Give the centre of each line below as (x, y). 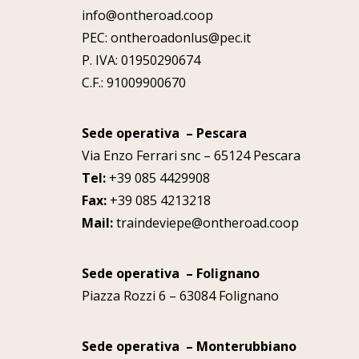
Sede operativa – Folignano (171, 273)
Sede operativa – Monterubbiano (189, 346)
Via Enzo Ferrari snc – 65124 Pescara (191, 155)
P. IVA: (101, 60)
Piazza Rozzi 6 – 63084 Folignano (180, 296)
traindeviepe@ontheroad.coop (206, 223)
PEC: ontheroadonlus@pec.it (166, 38)
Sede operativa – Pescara (164, 133)
